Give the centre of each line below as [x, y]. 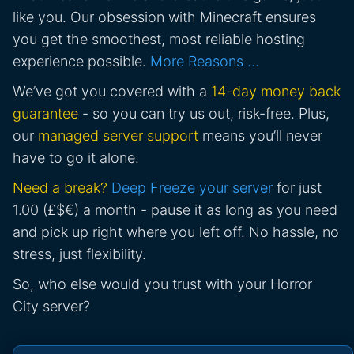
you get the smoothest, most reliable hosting [159, 40]
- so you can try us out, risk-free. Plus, [204, 114]
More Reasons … [205, 62]
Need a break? [60, 188]
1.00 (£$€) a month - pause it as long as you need [175, 210]
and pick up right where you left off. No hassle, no [176, 232]
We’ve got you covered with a [112, 92]
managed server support [118, 136]
